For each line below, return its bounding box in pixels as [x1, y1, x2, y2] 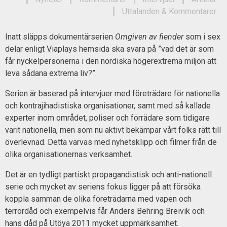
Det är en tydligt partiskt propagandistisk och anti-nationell [5, 169, 212, 179]
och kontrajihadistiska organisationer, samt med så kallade [5, 100, 211, 110]
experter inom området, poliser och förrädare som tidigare [5, 112, 210, 123]
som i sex [183, 31, 220, 42]
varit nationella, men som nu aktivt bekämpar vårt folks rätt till [5, 125, 221, 135]
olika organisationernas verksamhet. [5, 149, 132, 159]
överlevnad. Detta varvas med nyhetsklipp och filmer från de [5, 137, 217, 147]
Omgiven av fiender [115, 31, 183, 42]
